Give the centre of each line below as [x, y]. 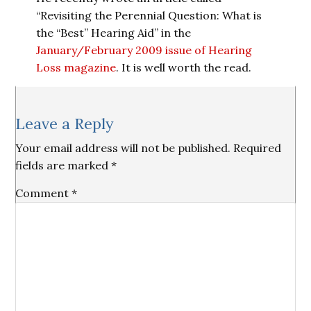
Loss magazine [76, 67]
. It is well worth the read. [184, 67]
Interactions [59, 134]
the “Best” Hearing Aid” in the [114, 33]
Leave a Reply [65, 124]
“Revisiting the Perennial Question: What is [149, 15]
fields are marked [64, 165]
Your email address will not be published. [123, 148]
